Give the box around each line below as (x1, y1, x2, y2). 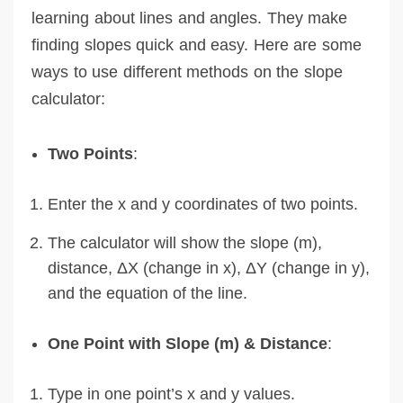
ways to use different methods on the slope (31, 62, 343, 81)
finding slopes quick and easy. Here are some (31, 35, 362, 54)
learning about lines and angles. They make (31, 8, 347, 27)
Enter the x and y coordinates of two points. (48, 194, 358, 213)
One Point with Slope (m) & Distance (48, 334, 327, 353)
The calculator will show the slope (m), (48, 233, 322, 252)
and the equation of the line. (48, 283, 247, 302)
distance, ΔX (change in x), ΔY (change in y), (48, 258, 370, 277)
